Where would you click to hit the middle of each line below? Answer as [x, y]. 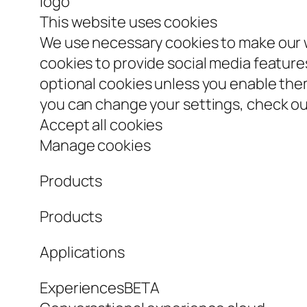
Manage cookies [95, 146]
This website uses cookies [128, 22]
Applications [82, 253]
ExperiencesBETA [100, 288]
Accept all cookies [101, 125]
